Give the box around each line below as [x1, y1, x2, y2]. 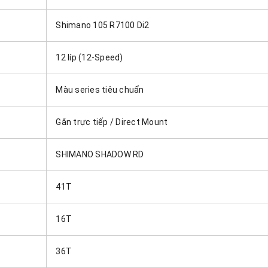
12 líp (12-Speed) [56, 52, 123, 62]
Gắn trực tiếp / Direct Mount [56, 117, 168, 127]
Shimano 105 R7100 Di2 [56, 20, 150, 30]
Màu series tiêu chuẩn [56, 84, 144, 95]
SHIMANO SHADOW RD [56, 149, 144, 159]
